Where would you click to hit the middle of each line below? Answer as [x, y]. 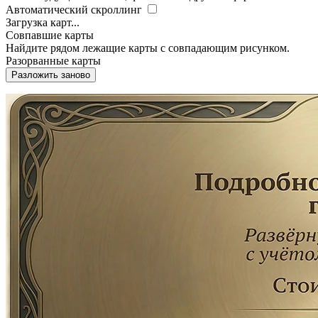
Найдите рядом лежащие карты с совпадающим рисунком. [148, 48]
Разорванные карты [53, 60]
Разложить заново [51, 75]
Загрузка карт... [43, 22]
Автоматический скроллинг [74, 9]
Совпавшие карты [50, 35]
